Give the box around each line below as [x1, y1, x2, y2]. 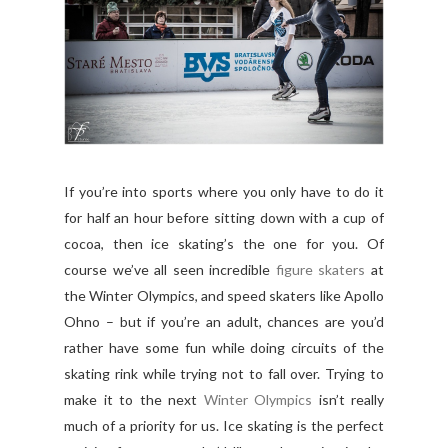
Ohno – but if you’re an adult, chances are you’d [64, 312, 384, 330]
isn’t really [312, 390, 384, 408]
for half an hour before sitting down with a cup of [64, 208, 384, 226]
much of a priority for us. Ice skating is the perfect [64, 416, 384, 434]
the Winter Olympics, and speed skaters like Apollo [64, 286, 384, 304]
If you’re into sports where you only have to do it [64, 182, 384, 200]
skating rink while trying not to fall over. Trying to [64, 364, 384, 382]
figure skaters [275, 260, 366, 278]
